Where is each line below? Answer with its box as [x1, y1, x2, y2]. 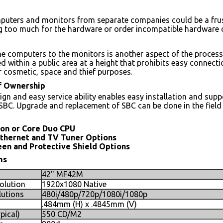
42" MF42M [42, 170, 83, 179]
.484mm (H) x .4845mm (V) [42, 200, 137, 209]
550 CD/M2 [42, 210, 82, 219]
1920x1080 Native [42, 180, 107, 189]
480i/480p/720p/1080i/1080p [42, 190, 147, 199]
